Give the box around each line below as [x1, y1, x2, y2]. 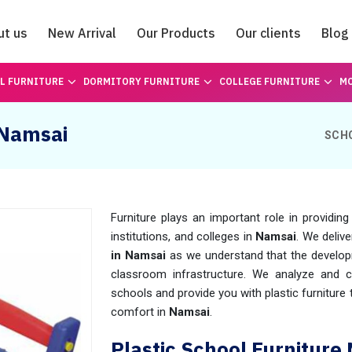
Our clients [236, 25, 301, 41]
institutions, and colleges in [111, 229, 255, 244]
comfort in [111, 305, 169, 319]
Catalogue [145, 68, 207, 84]
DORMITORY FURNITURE [82, 75, 200, 87]
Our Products [137, 25, 215, 41]
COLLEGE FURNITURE [218, 75, 320, 87]
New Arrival [48, 25, 116, 41]
